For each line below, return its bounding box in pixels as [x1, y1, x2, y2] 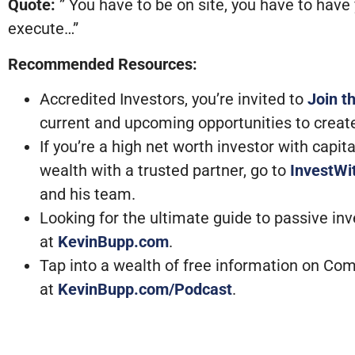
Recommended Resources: [8, 54, 197, 74]
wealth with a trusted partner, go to [40, 160, 290, 180]
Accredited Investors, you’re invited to [40, 89, 307, 109]
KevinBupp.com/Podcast [58, 279, 232, 299]
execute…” [8, 19, 78, 39]
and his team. [40, 184, 139, 204]
